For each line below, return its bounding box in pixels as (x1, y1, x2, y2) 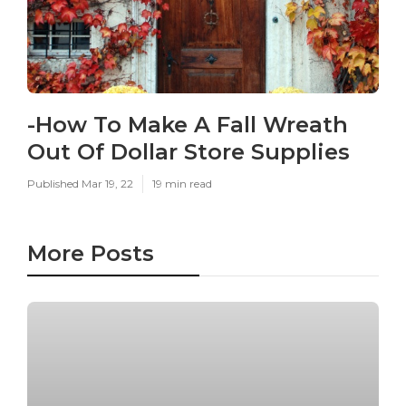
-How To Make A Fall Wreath (27, 111, 348, 138)
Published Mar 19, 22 (27, 177, 133, 190)
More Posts (27, 240, 154, 266)
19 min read (152, 177, 212, 190)
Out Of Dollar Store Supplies (27, 139, 350, 165)
